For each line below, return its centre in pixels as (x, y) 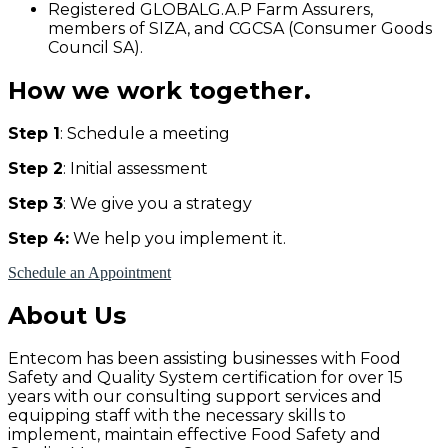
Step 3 (35, 203)
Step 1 (34, 133)
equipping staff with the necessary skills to (177, 415)
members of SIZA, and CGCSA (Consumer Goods (240, 28)
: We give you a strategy (157, 203)
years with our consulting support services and (195, 396)
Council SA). (95, 47)
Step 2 (35, 168)
